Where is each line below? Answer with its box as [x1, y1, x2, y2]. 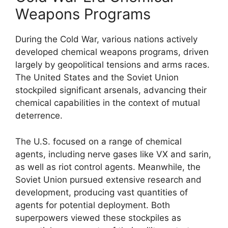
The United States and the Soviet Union [15, 72, 179, 82]
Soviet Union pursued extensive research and [15, 174, 202, 185]
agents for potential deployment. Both [15, 199, 170, 210]
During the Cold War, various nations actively [15, 34, 197, 44]
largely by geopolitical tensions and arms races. [15, 60, 210, 70]
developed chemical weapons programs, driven [15, 47, 209, 57]
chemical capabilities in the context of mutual [15, 98, 200, 108]
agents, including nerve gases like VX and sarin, [15, 149, 211, 159]
